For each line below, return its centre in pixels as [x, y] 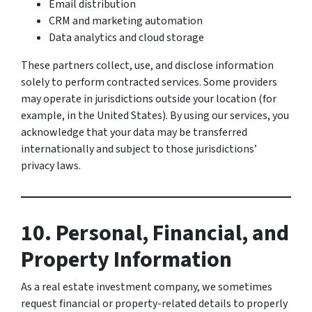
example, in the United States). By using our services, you [155, 116]
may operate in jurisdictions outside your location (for [149, 99]
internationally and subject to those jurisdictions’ [139, 149]
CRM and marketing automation [126, 21]
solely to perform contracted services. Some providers [149, 82]
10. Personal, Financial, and [155, 233]
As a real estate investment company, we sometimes [147, 287]
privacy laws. [51, 166]
